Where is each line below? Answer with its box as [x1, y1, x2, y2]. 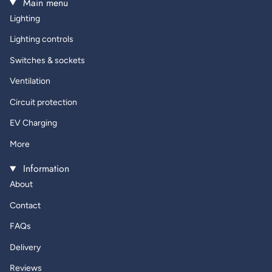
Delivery [10, 242, 41, 253]
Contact [10, 200, 41, 211]
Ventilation [10, 76, 50, 86]
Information [19, 161, 69, 176]
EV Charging [10, 118, 57, 128]
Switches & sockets [10, 55, 85, 66]
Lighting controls [10, 34, 73, 44]
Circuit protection [10, 97, 77, 107]
